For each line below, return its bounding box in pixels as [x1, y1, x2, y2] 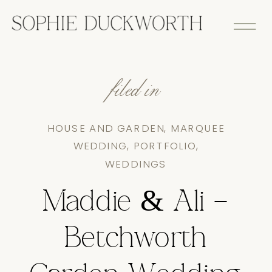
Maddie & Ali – [42, 188, 229, 219]
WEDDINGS [105, 156, 167, 171]
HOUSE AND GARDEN [47, 120, 165, 135]
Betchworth [65, 224, 207, 255]
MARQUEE [170, 120, 225, 135]
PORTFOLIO [133, 138, 196, 153]
